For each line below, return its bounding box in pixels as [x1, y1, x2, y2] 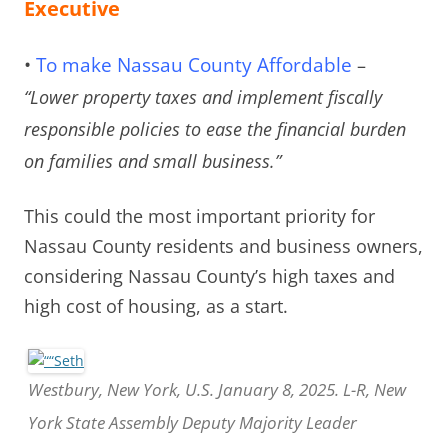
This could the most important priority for [24, 204, 375, 229]
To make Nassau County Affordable [36, 52, 352, 79]
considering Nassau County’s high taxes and [24, 264, 395, 289]
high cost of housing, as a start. [24, 294, 288, 319]
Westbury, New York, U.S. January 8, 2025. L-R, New [28, 378, 406, 402]
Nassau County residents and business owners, [24, 234, 423, 259]
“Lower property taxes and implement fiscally [24, 85, 382, 110]
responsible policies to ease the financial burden [24, 117, 406, 142]
